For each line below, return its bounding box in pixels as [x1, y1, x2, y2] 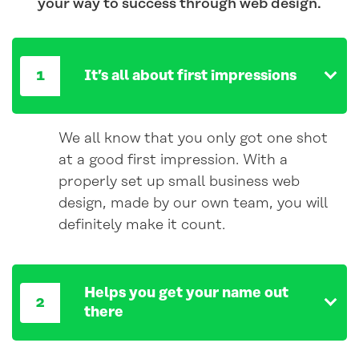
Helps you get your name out [84, 284, 288, 301]
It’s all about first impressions [84, 67, 296, 84]
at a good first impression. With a [58, 152, 288, 169]
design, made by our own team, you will [58, 196, 328, 212]
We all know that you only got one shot [58, 131, 328, 147]
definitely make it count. [58, 217, 225, 234]
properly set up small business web [58, 174, 300, 191]
